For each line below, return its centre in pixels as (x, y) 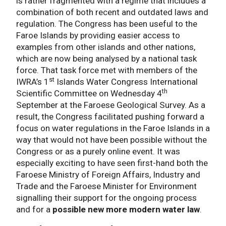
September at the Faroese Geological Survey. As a (111, 105)
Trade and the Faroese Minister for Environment (106, 186)
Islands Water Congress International (126, 82)
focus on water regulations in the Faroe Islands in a (113, 128)
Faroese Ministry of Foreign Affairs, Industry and (108, 175)
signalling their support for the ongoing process (106, 198)
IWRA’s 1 (33, 82)
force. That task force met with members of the (107, 70)
